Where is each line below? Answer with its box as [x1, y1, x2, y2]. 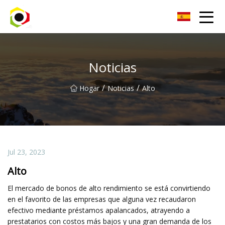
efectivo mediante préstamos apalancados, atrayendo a [8, 205, 190, 215]
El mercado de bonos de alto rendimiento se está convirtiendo [8, 183, 210, 193]
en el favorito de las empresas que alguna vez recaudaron [8, 194, 196, 204]
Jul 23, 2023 [8, 147, 45, 157]
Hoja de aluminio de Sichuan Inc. [38, 12, 130, 21]
